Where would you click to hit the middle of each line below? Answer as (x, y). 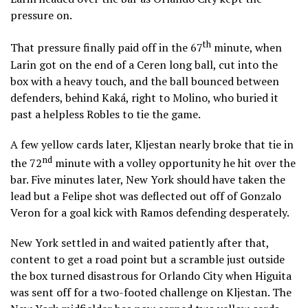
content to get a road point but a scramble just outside (147, 260)
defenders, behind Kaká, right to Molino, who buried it (144, 97)
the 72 (26, 163)
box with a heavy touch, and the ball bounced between (145, 81)
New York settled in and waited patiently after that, (140, 243)
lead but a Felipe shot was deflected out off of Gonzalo (146, 196)
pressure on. (41, 15)
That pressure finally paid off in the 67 (107, 48)
